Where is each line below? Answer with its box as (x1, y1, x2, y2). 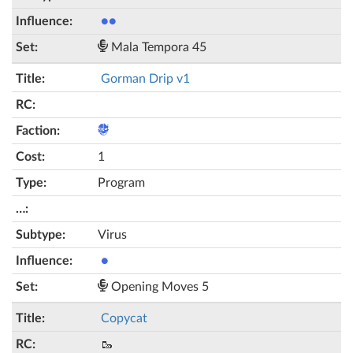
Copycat (101, 312, 147, 325)
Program (98, 176, 145, 189)
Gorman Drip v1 (101, 72, 190, 85)
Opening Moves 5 (108, 281, 209, 293)
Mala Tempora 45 (108, 41, 206, 54)
